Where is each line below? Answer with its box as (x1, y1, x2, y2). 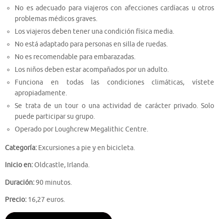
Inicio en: (5, 161, 33, 170)
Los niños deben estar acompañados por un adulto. (15, 66, 169, 74)
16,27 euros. (26, 196, 65, 204)
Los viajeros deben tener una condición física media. (15, 27, 175, 36)
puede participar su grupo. (15, 112, 95, 121)
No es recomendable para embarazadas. (15, 53, 136, 62)
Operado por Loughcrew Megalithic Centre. (15, 125, 149, 134)
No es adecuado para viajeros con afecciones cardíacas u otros (15, 4, 214, 13)
